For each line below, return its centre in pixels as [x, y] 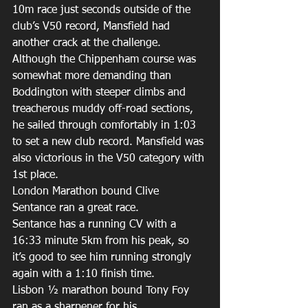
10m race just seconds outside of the [103, 10]
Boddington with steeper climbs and [101, 93]
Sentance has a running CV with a [96, 225]
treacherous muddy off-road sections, [104, 109]
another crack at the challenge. [88, 43]
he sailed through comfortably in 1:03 [106, 126]
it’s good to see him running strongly [103, 258]
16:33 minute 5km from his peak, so [102, 241]
